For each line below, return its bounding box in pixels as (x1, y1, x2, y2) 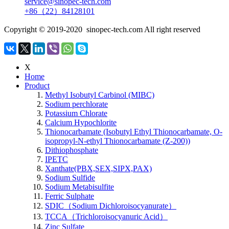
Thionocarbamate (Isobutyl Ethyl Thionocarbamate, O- (45, 127, 222, 136)
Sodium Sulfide (45, 173, 95, 182)
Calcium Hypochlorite (45, 118, 117, 127)
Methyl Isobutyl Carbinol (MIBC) (45, 90, 154, 99)
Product (25, 81, 50, 90)
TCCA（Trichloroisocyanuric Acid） (45, 212, 168, 221)
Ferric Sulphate (45, 192, 94, 200)
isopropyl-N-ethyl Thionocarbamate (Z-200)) (45, 136, 190, 145)
